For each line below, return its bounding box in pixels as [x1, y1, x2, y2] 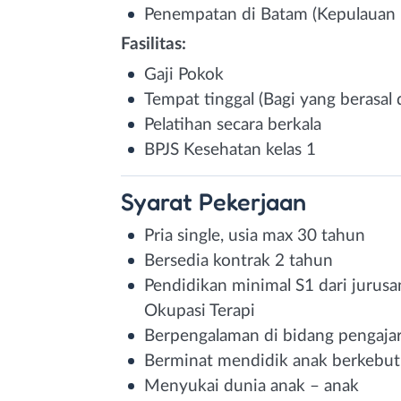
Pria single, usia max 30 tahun [144, 226, 365, 244]
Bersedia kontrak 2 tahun [144, 252, 333, 269]
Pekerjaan [199, 186, 306, 216]
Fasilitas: [121, 35, 186, 53]
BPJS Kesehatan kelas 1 [144, 141, 316, 158]
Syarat [121, 186, 199, 216]
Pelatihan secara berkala [144, 115, 321, 133]
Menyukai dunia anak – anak [144, 377, 359, 395]
